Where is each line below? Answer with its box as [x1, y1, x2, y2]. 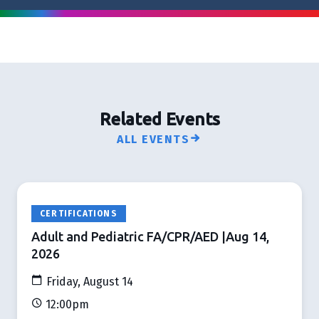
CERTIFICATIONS [40, 208, 117, 219]
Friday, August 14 [43, 274, 133, 288]
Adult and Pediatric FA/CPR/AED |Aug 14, [31, 229, 269, 244]
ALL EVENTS [117, 132, 190, 146]
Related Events [99, 109, 220, 129]
